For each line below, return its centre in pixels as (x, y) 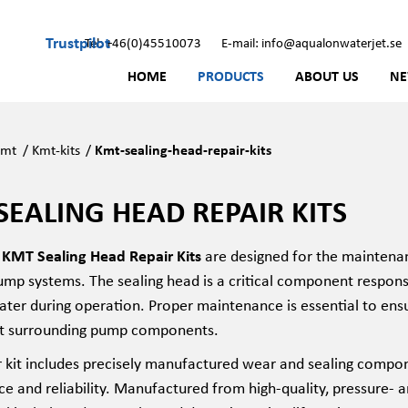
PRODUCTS (231, 76)
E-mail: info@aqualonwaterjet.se (311, 42)
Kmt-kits (56, 149)
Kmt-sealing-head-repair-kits (184, 149)
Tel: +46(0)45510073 (143, 42)
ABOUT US (327, 76)
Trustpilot (78, 41)
